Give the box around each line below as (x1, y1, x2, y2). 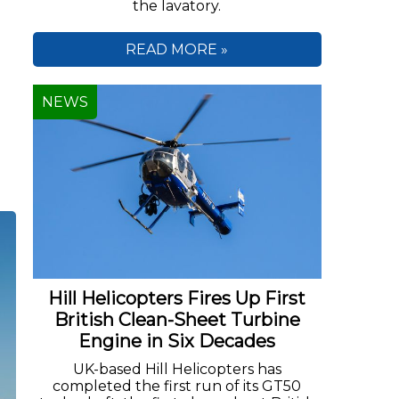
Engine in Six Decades (78, 330, 276, 352)
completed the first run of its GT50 (53, 377, 302, 395)
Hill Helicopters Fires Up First (48, 287, 306, 309)
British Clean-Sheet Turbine (53, 308, 300, 330)
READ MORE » (126, 41, 229, 59)
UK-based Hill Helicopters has (72, 360, 281, 378)
